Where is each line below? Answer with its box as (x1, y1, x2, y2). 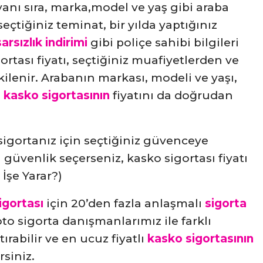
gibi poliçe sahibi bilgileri (87, 36, 239, 50)
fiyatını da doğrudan (110, 89, 233, 103)
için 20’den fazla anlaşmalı (43, 197, 205, 211)
